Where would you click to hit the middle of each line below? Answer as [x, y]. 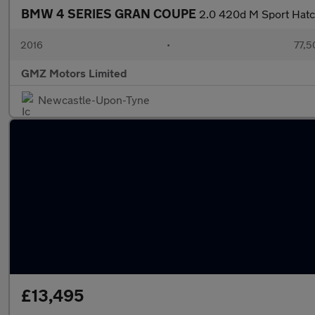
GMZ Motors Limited [74, 73]
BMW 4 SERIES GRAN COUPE [110, 13]
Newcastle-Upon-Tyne [94, 99]
